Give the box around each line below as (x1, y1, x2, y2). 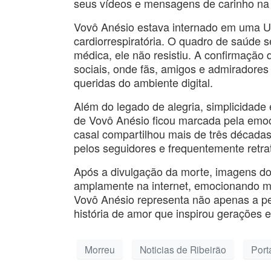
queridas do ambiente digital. (74, 74, 213, 90)
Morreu (85, 242, 115, 256)
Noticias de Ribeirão (140, 242, 226, 256)
